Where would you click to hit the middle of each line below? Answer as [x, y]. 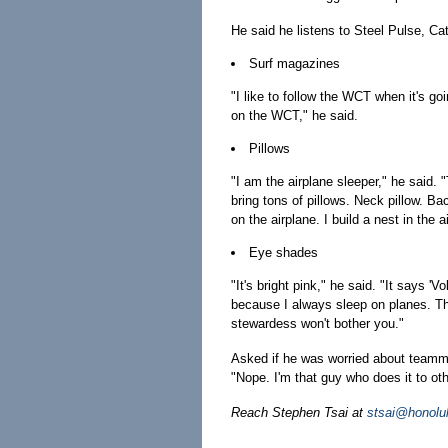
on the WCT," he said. [294, 115]
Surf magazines [294, 63]
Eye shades [283, 252]
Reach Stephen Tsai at [298, 412]
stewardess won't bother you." [317, 323]
